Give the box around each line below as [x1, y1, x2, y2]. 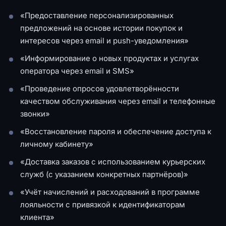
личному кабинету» [20, 139, 93, 149]
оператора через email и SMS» [20, 66, 134, 76]
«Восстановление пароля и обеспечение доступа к [20, 126, 211, 136]
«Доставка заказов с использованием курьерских [20, 156, 205, 166]
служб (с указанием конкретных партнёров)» [20, 169, 188, 179]
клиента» [20, 212, 54, 222]
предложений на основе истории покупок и [20, 23, 183, 33]
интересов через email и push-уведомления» [20, 35, 189, 45]
